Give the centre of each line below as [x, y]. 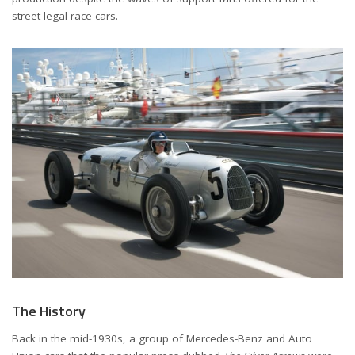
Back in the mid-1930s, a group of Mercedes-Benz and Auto [162, 338]
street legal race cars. [65, 16]
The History [49, 311]
